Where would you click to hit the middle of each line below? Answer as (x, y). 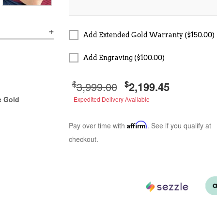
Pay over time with (98, 125)
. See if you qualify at (179, 125)
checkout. (83, 139)
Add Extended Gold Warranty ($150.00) (149, 35)
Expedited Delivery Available (111, 99)
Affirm (137, 125)
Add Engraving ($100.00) (124, 58)
